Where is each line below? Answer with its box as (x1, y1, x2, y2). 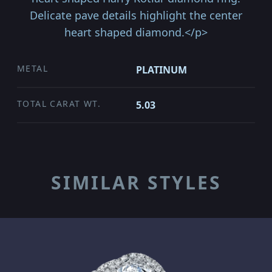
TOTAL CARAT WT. (17, 98, 101, 109)
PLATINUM (136, 63, 187, 76)
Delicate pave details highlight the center (30, 8, 242, 22)
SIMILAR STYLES (50, 170, 222, 195)
